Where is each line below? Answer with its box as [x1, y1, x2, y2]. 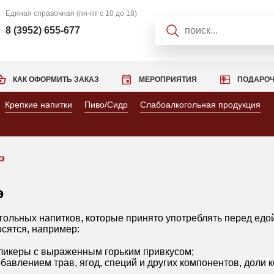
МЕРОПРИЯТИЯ [139, 75, 198, 84]
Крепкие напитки [5, 99, 72, 109]
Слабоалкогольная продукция [140, 99, 261, 109]
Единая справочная [5, 9, 76, 18]
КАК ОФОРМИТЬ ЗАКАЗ [12, 75, 99, 84]
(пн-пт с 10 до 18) [76, 9, 137, 18]
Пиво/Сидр [84, 99, 128, 109]
